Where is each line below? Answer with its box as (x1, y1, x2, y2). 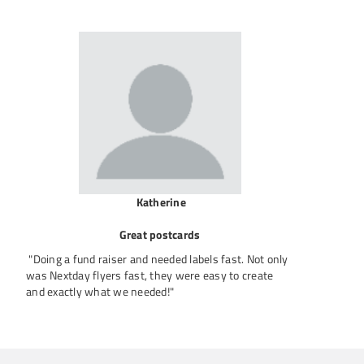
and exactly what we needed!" (26, 283, 174, 300)
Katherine (136, 193, 186, 210)
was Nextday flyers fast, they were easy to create (26, 266, 274, 284)
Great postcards (119, 226, 201, 243)
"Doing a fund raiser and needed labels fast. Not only (26, 250, 288, 267)
